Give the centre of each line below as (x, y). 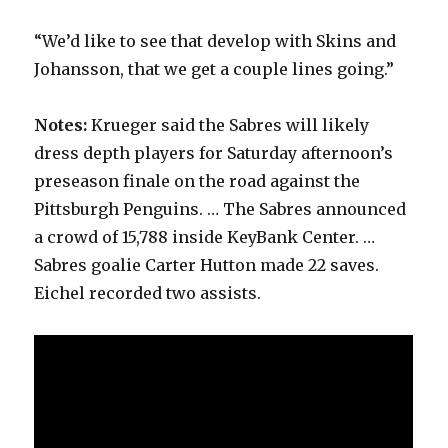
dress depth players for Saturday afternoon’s (214, 153)
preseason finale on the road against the (197, 181)
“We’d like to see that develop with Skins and (215, 41)
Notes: (61, 125)
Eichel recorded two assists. (148, 293)
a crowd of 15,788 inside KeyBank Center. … (205, 237)
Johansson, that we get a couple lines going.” (214, 69)
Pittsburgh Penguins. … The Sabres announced (220, 209)
